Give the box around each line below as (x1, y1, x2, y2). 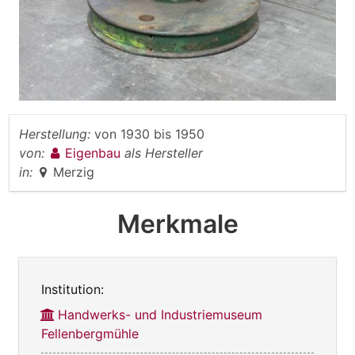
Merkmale (116, 208, 239, 240)
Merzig (53, 164, 94, 181)
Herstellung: (19, 126, 90, 143)
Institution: (41, 281, 104, 298)
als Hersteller (124, 145, 203, 162)
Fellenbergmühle (41, 326, 139, 342)
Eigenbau (65, 145, 124, 162)
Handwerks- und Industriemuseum (58, 307, 262, 323)
